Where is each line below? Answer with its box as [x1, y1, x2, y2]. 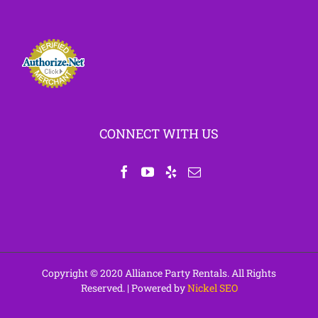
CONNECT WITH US [99, 124, 219, 142]
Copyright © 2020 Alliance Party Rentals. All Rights [42, 265, 276, 280]
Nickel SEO [187, 280, 238, 295]
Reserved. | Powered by [80, 280, 187, 295]
